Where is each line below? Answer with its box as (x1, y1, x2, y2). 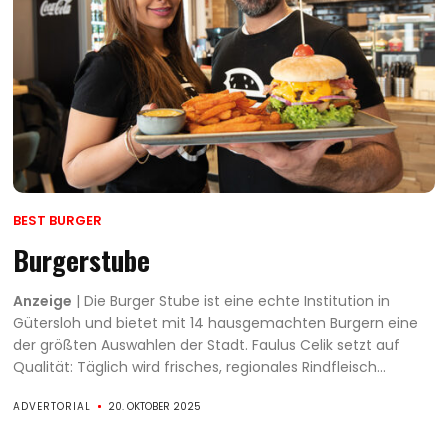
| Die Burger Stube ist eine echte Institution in (72, 290, 391, 311)
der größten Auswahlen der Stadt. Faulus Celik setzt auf (13, 334, 401, 355)
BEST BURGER (13, 210, 103, 230)
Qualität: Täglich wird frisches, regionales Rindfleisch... (13, 356, 387, 377)
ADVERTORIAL (13, 398, 92, 414)
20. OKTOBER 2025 (108, 398, 202, 414)
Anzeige (13, 290, 73, 311)
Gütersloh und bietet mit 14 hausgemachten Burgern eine (13, 312, 419, 333)
